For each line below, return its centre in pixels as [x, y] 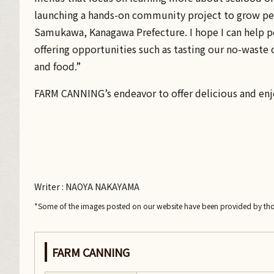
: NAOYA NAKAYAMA [100, 187]
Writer [47, 187]
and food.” [57, 66]
